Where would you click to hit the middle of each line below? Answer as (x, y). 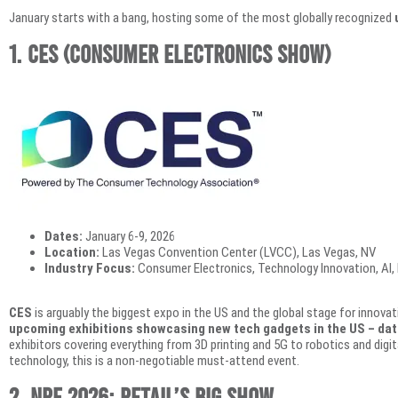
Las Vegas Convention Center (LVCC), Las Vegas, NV (238, 253)
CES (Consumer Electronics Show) (179, 53)
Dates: (64, 237)
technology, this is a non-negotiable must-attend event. (154, 361)
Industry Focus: (90, 269)
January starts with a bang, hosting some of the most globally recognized (202, 18)
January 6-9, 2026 (129, 237)
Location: (72, 253)
